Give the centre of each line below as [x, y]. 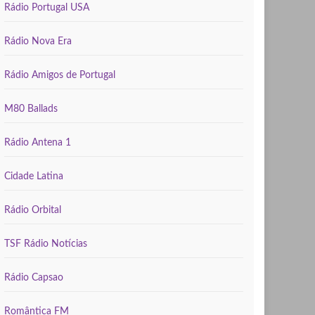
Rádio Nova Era [38, 41]
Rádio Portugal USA [47, 8]
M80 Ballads [31, 109]
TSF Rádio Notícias [46, 244]
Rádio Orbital [33, 210]
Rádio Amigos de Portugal [60, 75]
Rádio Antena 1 [38, 143]
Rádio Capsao [34, 278]
